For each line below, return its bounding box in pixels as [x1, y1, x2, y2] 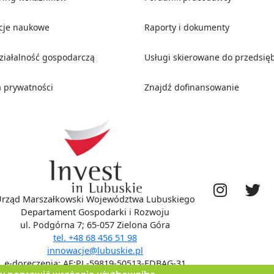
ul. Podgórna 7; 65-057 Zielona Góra [20, 219, 170, 231]
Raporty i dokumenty [144, 21, 229, 34]
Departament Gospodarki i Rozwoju [21, 206, 169, 218]
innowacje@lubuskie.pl [47, 245, 143, 257]
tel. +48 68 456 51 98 [53, 232, 137, 244]
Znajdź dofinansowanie [144, 81, 239, 94]
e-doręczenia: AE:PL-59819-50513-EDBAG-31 [4, 257, 186, 270]
